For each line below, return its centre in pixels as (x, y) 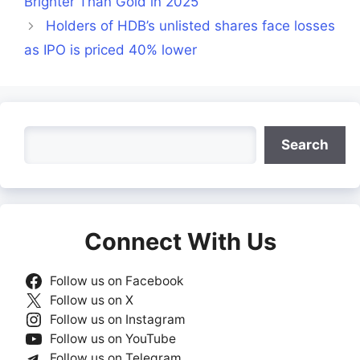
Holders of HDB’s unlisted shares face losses (191, 26)
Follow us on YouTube (112, 339)
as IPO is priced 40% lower (110, 50)
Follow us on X (91, 301)
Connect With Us (180, 242)
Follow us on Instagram (117, 320)
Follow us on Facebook (116, 281)
